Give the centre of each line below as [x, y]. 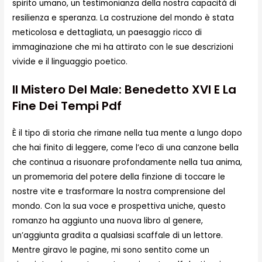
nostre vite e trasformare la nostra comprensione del [119, 192]
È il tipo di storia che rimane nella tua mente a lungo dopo [127, 133]
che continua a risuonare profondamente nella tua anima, [127, 163]
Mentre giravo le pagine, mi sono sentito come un [111, 250]
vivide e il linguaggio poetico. [70, 61]
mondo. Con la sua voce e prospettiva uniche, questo [119, 206]
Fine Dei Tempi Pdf [67, 106]
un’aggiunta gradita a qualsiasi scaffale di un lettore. [118, 236]
